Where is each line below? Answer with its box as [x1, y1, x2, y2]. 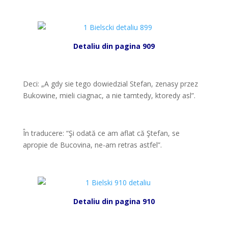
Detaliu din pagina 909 [73, 41, 155, 51]
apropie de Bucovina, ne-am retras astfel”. [22, 140, 162, 150]
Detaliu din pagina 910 [73, 196, 155, 206]
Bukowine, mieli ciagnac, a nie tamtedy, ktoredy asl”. [22, 91, 195, 100]
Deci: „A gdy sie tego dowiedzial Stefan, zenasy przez [22, 79, 198, 89]
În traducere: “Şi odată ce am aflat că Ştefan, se [22, 128, 180, 138]
